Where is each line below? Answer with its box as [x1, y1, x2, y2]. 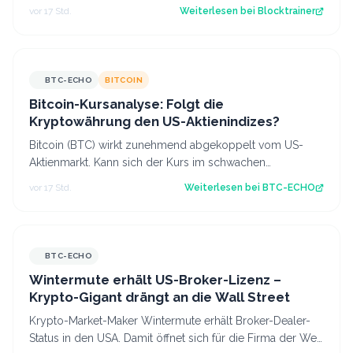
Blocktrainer [258, 6, 315, 17]
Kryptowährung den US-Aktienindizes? [29, 113, 280, 129]
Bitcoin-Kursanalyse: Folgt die [29, 95, 224, 112]
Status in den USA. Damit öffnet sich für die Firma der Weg [29, 332, 324, 345]
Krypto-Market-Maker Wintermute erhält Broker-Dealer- [29, 314, 310, 328]
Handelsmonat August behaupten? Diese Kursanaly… [29, 173, 294, 186]
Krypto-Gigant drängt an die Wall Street [29, 289, 290, 306]
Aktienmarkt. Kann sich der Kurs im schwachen [29, 155, 266, 169]
